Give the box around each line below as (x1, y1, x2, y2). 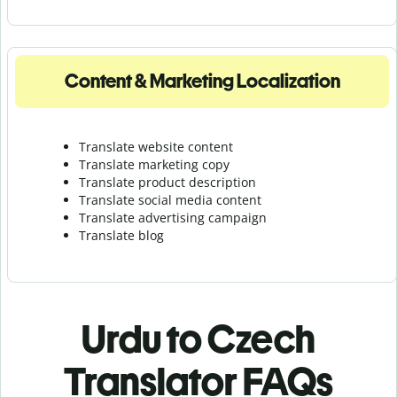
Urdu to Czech (82, 315, 315, 362)
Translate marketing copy (79, 155, 230, 173)
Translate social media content (79, 191, 261, 208)
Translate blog (79, 226, 164, 244)
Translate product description (79, 173, 256, 191)
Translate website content (79, 137, 233, 155)
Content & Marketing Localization (64, 68, 340, 93)
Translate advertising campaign (79, 208, 267, 226)
